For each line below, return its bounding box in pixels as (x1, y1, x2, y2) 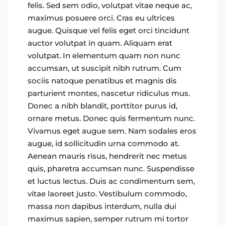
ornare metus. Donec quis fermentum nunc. (28, 114, 195, 123)
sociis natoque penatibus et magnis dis (28, 76, 177, 85)
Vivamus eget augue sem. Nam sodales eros (28, 126, 196, 136)
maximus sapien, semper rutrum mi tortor (28, 214, 188, 223)
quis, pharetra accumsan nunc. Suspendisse (28, 164, 194, 173)
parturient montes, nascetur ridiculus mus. (28, 88, 190, 98)
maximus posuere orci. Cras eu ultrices (28, 13, 175, 23)
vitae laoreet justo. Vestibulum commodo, (28, 189, 187, 198)
